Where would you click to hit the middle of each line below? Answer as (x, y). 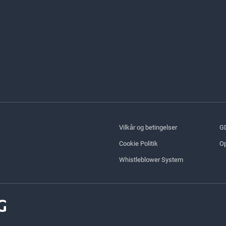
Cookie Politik (138, 143)
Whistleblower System (151, 159)
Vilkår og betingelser (148, 127)
